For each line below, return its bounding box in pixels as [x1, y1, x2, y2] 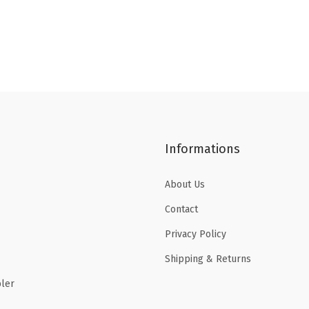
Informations [165, 141, 240, 157]
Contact [165, 203, 198, 215]
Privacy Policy [165, 228, 226, 240]
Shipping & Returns [165, 252, 251, 265]
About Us [165, 178, 205, 190]
